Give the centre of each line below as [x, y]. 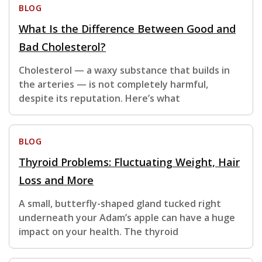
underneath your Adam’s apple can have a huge [127, 218]
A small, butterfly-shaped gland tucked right [120, 204]
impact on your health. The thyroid [99, 232]
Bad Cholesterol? [62, 47]
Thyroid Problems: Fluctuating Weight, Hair [129, 162]
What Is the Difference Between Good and [127, 29]
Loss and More [56, 180]
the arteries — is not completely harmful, [113, 85]
